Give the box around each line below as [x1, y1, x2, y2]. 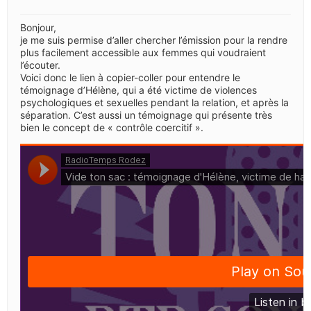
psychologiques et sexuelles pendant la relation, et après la [20, 96, 289, 108]
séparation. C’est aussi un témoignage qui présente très [20, 108, 272, 121]
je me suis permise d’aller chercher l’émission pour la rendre [20, 33, 287, 46]
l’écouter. [20, 58, 60, 71]
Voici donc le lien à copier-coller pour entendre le [20, 71, 240, 83]
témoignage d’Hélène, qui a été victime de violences [20, 83, 257, 96]
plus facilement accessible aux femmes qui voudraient [20, 46, 266, 58]
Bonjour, [20, 21, 56, 33]
